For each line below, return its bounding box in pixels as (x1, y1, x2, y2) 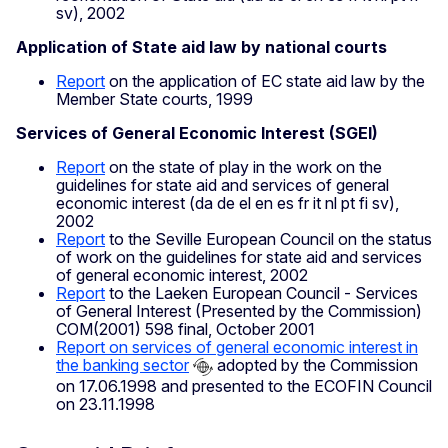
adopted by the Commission (213, 355, 418, 376)
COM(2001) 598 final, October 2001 (56, 319, 315, 340)
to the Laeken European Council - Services (105, 283, 418, 304)
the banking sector (56, 355, 189, 376)
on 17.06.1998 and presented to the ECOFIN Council (56, 376, 432, 397)
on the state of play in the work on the (105, 157, 382, 178)
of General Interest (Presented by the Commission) (56, 301, 422, 322)
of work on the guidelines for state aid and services (56, 247, 422, 268)
